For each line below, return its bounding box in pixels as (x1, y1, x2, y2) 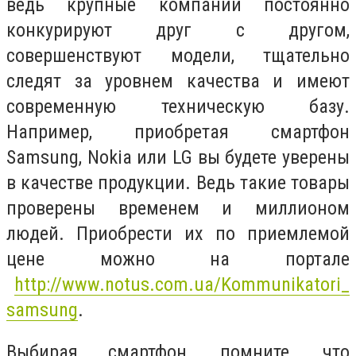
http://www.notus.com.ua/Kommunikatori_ (14, 273, 350, 296)
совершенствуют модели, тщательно (6, 44, 350, 67)
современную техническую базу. (6, 95, 350, 118)
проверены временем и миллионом (6, 196, 350, 219)
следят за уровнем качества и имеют (6, 69, 350, 92)
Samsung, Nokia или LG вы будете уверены (6, 145, 350, 168)
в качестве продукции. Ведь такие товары (6, 171, 350, 194)
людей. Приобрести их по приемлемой (6, 222, 350, 245)
